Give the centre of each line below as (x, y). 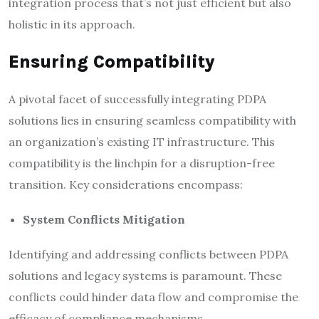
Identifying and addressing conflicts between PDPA (148, 254)
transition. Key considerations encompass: (126, 184)
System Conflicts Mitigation (104, 219)
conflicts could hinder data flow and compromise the (153, 297)
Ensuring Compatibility (112, 61)
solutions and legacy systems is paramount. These (145, 275)
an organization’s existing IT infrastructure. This (142, 141)
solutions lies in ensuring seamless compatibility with (152, 120)
